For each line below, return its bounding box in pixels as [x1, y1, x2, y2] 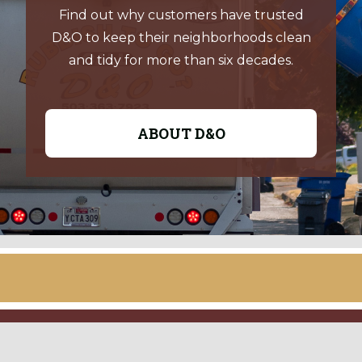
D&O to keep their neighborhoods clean [51, 30, 311, 46]
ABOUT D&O [137, 124, 225, 144]
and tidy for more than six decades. [69, 53, 293, 69]
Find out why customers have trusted [58, 7, 304, 23]
